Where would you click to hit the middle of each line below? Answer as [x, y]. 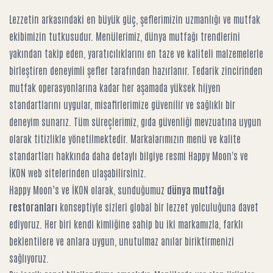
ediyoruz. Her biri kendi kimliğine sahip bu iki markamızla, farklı [126, 224]
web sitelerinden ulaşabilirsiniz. [86, 172]
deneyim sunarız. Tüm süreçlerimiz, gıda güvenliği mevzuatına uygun [135, 121]
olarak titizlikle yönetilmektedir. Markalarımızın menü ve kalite [125, 138]
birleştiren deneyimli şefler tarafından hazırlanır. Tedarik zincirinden [136, 70]
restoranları [33, 207]
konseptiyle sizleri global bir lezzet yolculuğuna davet [158, 207]
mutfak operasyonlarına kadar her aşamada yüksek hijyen [115, 87]
